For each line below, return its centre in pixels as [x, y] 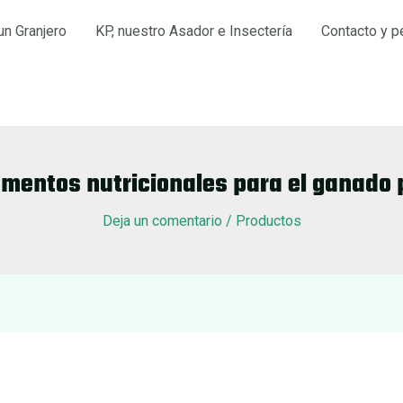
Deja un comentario [162, 221]
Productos [268, 221]
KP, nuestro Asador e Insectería [194, 31]
